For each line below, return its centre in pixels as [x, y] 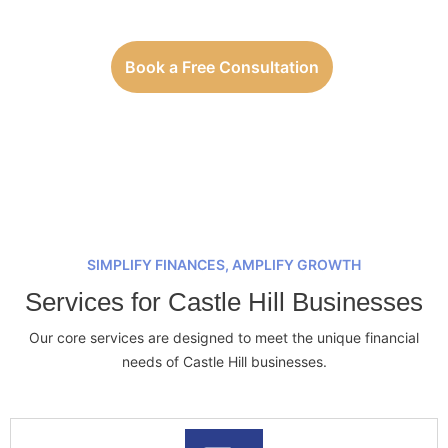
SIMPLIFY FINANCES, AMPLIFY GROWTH [224, 264]
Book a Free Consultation [221, 66]
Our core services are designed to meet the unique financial [224, 337]
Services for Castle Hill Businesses [224, 301]
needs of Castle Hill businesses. [224, 361]
